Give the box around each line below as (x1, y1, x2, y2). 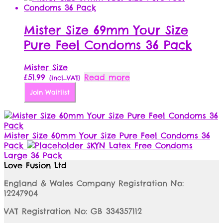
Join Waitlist (30, 88, 70, 97)
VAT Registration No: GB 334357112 (4, 206, 142, 216)
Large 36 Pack (4, 150, 62, 160)
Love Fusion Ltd (4, 160, 67, 170)
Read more (84, 72, 130, 82)
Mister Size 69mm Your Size (24, 22, 188, 38)
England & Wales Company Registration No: (4, 178, 184, 188)
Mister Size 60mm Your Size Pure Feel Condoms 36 (4, 130, 210, 140)
